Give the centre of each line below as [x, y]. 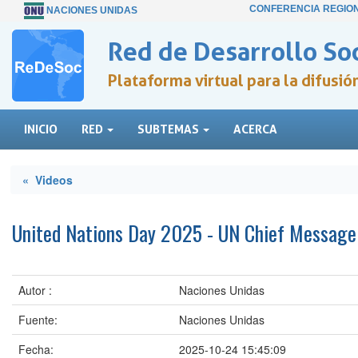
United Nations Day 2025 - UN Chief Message [184, 233]
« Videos [48, 180]
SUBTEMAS [169, 129]
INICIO [41, 129]
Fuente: [38, 320]
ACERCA [255, 129]
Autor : [35, 290]
